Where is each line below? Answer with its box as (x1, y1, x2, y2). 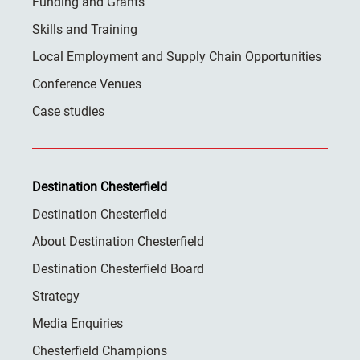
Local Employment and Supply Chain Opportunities (32, 48, 321, 64)
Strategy (32, 288, 80, 304)
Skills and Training (32, 21, 137, 37)
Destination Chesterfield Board (32, 260, 204, 276)
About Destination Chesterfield (32, 233, 204, 249)
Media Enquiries (32, 315, 123, 331)
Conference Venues (32, 76, 141, 92)
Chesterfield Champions (32, 342, 167, 358)
